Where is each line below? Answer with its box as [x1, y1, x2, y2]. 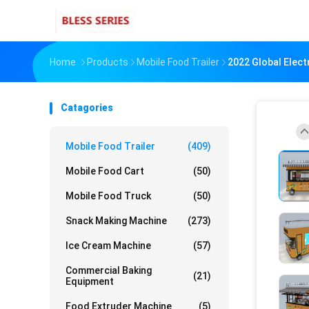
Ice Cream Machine [66, 240, 151, 251]
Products [87, 57, 128, 68]
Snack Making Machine [66, 215, 167, 226]
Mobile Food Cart [66, 166, 144, 177]
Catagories [61, 102, 113, 113]
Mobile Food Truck [66, 190, 151, 201]
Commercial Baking [66, 265, 152, 276]
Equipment [66, 276, 114, 287]
